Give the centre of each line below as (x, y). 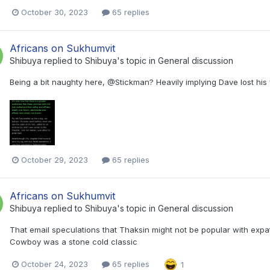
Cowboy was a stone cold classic (74, 242)
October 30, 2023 (55, 12)
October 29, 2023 (55, 160)
